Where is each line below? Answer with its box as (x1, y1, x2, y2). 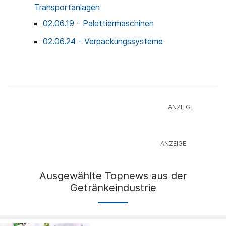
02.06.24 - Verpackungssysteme (43, 36, 163, 47)
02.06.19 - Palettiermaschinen (43, 18, 154, 29)
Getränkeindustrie (70, 182, 156, 194)
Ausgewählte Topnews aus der (39, 169, 187, 182)
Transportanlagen (34, 2, 100, 13)
